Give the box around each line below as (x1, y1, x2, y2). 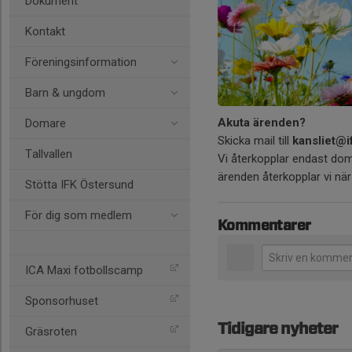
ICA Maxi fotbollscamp (25, 263, 143, 277)
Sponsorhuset (25, 294, 98, 308)
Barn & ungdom (25, 86, 105, 100)
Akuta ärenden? (218, 115, 306, 130)
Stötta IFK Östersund (25, 178, 134, 192)
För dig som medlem (25, 208, 132, 222)
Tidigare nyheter (218, 321, 338, 338)
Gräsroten (25, 324, 77, 339)
